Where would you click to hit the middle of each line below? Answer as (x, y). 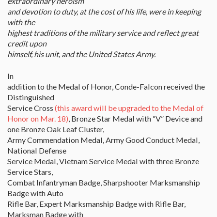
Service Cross (31, 108)
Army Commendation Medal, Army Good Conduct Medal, (103, 140)
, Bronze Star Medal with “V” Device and (135, 119)
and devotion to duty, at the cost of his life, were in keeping (104, 12)
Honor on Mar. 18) (38, 119)
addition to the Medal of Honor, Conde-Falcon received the (106, 87)
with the (21, 22)
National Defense (37, 151)
